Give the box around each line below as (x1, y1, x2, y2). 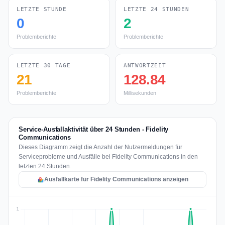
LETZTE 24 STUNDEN (124, 6, 189, 13)
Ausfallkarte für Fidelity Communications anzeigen (44, 176, 188, 183)
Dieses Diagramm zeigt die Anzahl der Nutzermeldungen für (19, 144, 182, 151)
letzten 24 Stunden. (19, 163, 71, 170)
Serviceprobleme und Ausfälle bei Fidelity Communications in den (19, 153, 198, 160)
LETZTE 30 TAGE (17, 62, 71, 69)
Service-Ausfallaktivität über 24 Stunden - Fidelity (19, 126, 169, 133)
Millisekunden (124, 90, 156, 96)
